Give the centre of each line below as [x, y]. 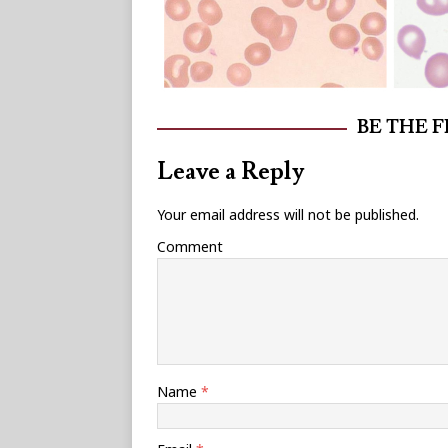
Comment [190, 247]
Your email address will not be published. [288, 215]
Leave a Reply [230, 172]
